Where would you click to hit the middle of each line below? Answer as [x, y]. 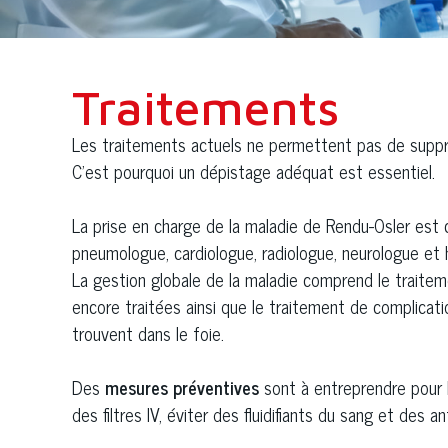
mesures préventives [182, 387]
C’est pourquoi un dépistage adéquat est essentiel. [256, 171]
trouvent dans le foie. [148, 333]
